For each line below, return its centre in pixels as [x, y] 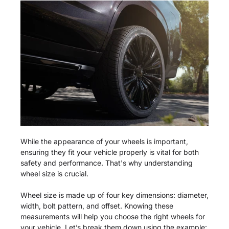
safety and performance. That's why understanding [107, 163]
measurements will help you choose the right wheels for [113, 217]
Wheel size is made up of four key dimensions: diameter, [114, 195]
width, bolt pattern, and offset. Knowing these [97, 206]
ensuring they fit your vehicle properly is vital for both [110, 152]
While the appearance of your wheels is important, [104, 142]
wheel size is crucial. [54, 174]
